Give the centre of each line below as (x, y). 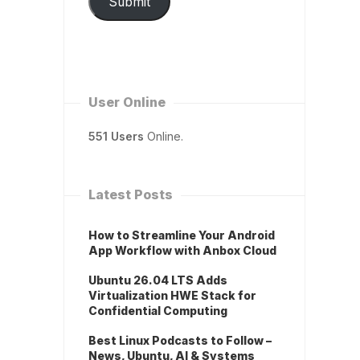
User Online (127, 102)
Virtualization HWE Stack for (172, 296)
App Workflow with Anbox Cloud (182, 251)
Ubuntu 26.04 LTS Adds (158, 280)
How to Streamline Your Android (182, 235)
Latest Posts (131, 195)
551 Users (116, 137)
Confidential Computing (158, 311)
